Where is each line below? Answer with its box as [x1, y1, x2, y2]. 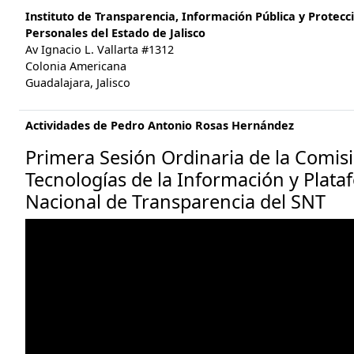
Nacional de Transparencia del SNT [25, 189, 326, 214]
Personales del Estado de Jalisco [25, 25, 205, 40]
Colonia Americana [25, 58, 126, 73]
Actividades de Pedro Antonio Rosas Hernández [25, 118, 294, 133]
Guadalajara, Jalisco [25, 75, 130, 90]
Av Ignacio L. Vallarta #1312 [25, 42, 174, 57]
